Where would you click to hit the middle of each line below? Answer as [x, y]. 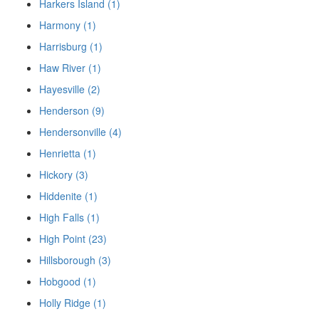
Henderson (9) [72, 111]
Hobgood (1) [68, 282]
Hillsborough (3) [75, 260]
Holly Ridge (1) [73, 303]
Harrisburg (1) [71, 47]
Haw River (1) [70, 68]
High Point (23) [73, 239]
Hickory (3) [64, 175]
